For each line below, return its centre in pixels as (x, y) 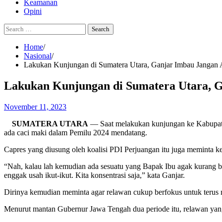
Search (14, 28)
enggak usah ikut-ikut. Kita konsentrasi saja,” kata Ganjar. (94, 175)
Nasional (38, 56)
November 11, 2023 (35, 107)
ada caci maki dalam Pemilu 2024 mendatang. (76, 132)
